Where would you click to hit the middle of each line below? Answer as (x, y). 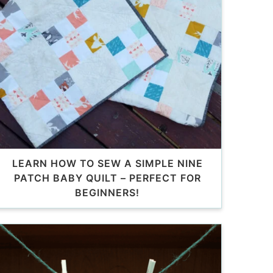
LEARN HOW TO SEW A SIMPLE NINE (107, 164)
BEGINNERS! (107, 193)
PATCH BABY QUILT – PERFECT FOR (107, 178)
